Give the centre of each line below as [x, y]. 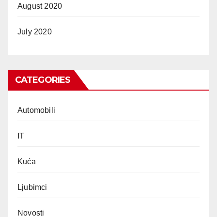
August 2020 [40, 6]
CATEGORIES [43, 80]
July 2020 [35, 31]
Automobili [36, 110]
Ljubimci [32, 187]
